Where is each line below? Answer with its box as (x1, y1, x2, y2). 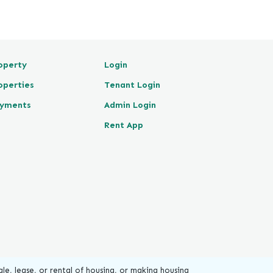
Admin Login (104, 99, 156, 110)
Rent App (104, 119, 143, 130)
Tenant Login (104, 79, 160, 90)
